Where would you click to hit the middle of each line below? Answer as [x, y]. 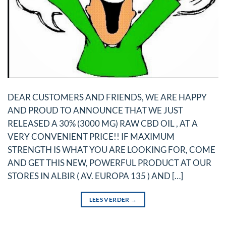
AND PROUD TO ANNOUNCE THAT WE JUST [95, 110]
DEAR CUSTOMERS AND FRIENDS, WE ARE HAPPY [107, 97]
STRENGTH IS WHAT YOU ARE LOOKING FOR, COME [111, 150]
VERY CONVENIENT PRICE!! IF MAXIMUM [91, 136]
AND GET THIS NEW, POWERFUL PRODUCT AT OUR [109, 163]
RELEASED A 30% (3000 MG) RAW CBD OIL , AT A [103, 123]
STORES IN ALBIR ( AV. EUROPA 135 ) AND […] [95, 176]
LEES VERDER [110, 200]
